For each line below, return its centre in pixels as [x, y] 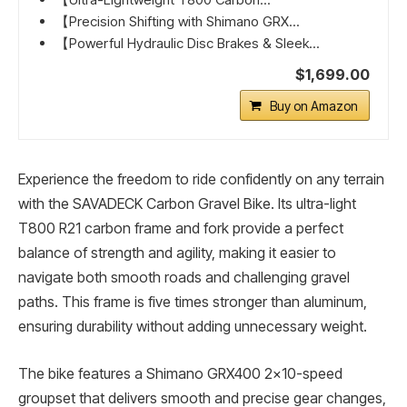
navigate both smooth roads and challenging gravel [184, 278]
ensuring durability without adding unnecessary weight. [193, 327]
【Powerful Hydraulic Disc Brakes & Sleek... [188, 44]
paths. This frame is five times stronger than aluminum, [193, 303]
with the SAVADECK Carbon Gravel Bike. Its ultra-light [187, 204]
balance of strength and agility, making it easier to [177, 253]
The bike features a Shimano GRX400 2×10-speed [180, 373]
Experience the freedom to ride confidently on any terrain [201, 180]
